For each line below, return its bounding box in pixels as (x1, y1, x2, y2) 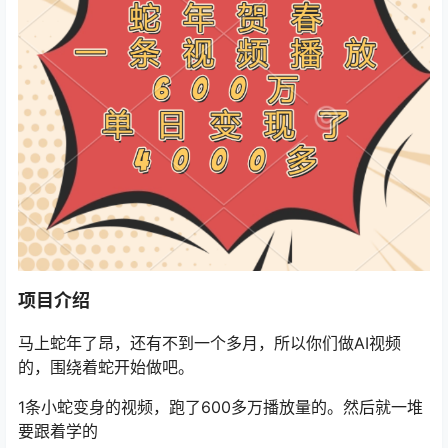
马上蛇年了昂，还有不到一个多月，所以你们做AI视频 (18, 333, 401, 354)
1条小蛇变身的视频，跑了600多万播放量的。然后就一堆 (18, 397, 423, 418)
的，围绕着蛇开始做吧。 (18, 357, 194, 378)
